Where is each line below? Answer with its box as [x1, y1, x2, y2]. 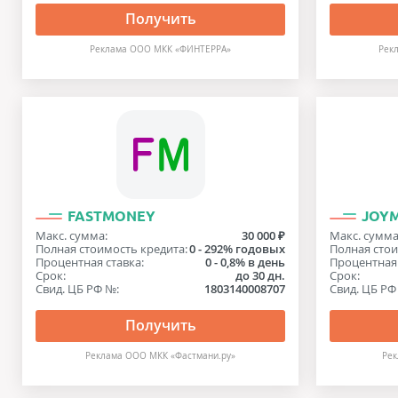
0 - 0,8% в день [205, 254, 286, 270]
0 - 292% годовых [189, 241, 286, 257]
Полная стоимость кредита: [36, 241, 187, 257]
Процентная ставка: [36, 254, 144, 270]
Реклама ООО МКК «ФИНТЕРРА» [90, 44, 232, 55]
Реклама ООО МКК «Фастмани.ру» [85, 350, 236, 362]
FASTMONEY [68, 208, 155, 224]
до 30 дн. [235, 267, 286, 283]
